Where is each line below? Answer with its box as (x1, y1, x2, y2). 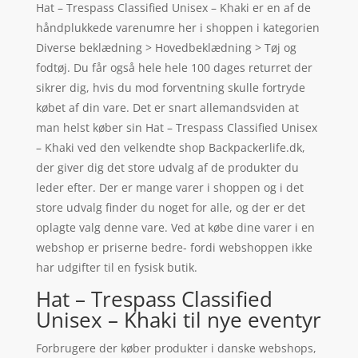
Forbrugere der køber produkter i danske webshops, (35, 340, 316, 356)
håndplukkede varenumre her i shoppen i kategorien (35, 19, 320, 35)
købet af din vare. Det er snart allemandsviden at (35, 99, 299, 115)
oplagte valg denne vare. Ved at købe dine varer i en (35, 219, 315, 235)
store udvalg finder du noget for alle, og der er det (35, 199, 305, 215)
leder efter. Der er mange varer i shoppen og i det (35, 179, 304, 195)
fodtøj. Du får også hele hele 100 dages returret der (35, 59, 312, 75)
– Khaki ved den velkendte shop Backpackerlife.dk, (35, 139, 305, 155)
